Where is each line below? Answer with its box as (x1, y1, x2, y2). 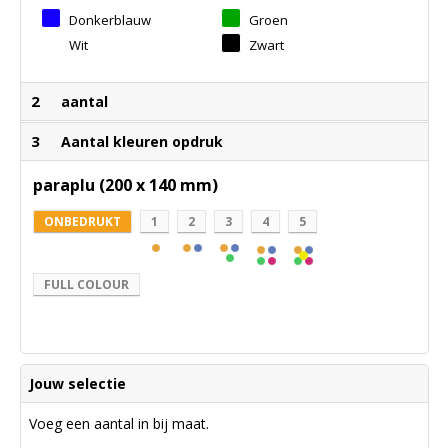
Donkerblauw (68, 10, 151, 29)
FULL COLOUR (43, 275, 129, 293)
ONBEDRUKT (43, 212, 121, 230)
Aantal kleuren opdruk (60, 131, 223, 151)
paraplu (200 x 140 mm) (32, 173, 218, 196)
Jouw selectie (28, 373, 126, 393)
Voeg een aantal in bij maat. (28, 413, 209, 433)
